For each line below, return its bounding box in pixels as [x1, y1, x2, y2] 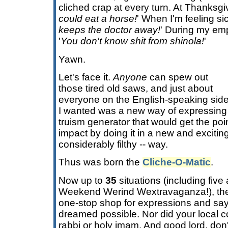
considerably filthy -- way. [59, 138, 168, 150]
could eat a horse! [59, 13, 137, 24]
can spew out [147, 71, 208, 82]
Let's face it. [59, 71, 113, 82]
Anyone [113, 71, 147, 82]
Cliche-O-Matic [142, 157, 211, 168]
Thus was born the [59, 157, 142, 168]
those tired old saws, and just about [59, 82, 213, 94]
